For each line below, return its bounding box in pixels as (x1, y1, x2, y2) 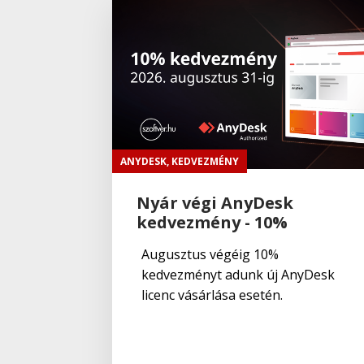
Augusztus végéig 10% (141, 245, 279, 263)
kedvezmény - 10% (136, 210, 288, 233)
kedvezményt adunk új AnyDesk (141, 265, 335, 284)
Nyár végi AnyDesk (136, 191, 293, 214)
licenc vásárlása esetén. (141, 285, 283, 304)
